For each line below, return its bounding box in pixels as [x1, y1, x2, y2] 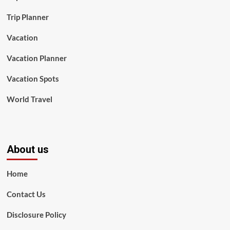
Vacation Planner [6, 53, 67, 63]
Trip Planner [6, 12, 49, 22]
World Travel [6, 94, 52, 104]
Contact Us [6, 189, 46, 199]
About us [6, 143, 49, 156]
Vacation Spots [6, 74, 59, 83]
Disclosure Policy [6, 210, 66, 219]
